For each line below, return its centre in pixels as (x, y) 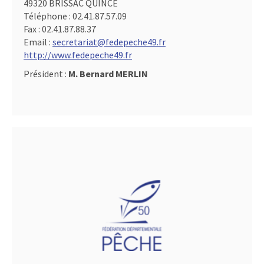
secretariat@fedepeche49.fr (109, 42)
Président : (46, 74)
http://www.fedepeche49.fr (78, 55)
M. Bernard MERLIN (108, 74)
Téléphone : (48, 16)
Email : (38, 42)
